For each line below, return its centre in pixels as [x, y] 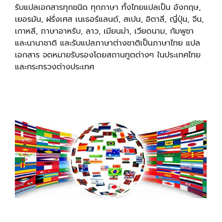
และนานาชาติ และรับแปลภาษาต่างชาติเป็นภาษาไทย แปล [108, 43]
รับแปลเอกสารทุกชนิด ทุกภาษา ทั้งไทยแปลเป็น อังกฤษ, [108, 8]
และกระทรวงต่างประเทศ [56, 67]
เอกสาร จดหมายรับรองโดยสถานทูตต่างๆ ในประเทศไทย [108, 55]
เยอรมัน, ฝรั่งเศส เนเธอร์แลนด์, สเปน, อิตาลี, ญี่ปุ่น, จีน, [109, 20]
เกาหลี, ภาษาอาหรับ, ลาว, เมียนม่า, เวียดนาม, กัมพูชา [104, 31]
